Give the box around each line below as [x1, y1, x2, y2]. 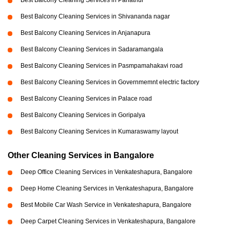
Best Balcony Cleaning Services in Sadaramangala [21, 46, 163, 53]
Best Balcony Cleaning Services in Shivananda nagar [21, 13, 170, 21]
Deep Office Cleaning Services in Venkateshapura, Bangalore [21, 168, 193, 176]
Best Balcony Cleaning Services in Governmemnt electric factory [21, 79, 199, 86]
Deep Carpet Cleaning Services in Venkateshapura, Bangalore [21, 218, 196, 225]
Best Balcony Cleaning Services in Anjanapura [21, 29, 150, 37]
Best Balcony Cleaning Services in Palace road [21, 95, 152, 103]
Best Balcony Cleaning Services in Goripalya [21, 111, 145, 119]
